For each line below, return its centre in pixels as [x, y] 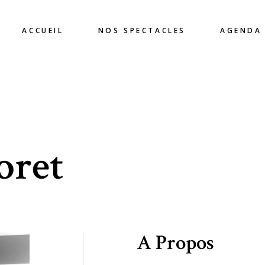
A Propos [175, 243]
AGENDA [241, 30]
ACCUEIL [43, 30]
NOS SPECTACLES [142, 30]
